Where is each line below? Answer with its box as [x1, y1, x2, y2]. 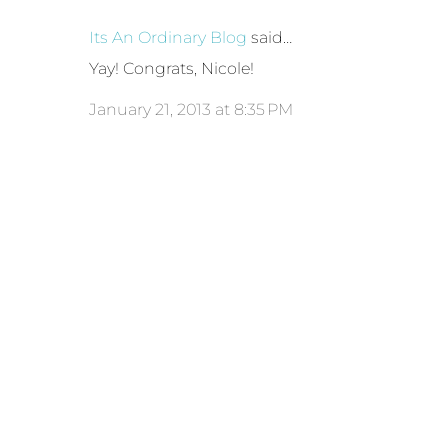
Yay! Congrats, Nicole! [89, 59, 255, 79]
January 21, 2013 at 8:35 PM [89, 100, 294, 120]
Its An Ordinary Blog [89, 28, 248, 48]
